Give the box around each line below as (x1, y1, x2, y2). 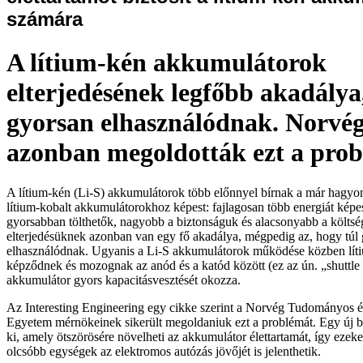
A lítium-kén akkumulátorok (6, 48, 327, 78)
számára (6, 7, 83, 30)
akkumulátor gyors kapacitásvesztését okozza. (6, 272, 241, 287)
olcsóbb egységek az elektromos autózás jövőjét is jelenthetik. (6, 344, 321, 358)
